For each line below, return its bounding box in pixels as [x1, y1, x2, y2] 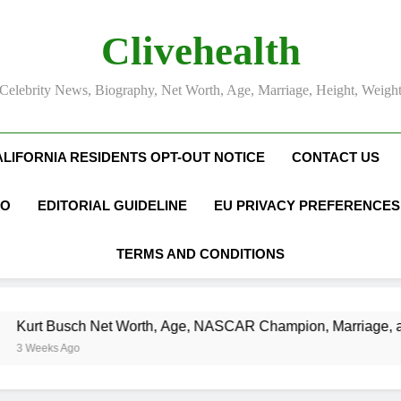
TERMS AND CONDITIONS [115, 246, 285, 261]
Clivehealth [100, 29, 301, 73]
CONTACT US [292, 149, 380, 165]
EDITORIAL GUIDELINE [38, 198, 188, 213]
